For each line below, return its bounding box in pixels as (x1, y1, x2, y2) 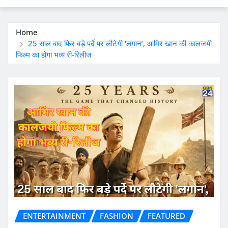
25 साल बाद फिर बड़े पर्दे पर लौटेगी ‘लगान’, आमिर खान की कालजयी (27, 38, 212, 48)
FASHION (100, 211, 133, 221)
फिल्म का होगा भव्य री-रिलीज (16, 49, 92, 60)
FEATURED (148, 211, 185, 221)
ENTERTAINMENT (23, 211, 85, 221)
